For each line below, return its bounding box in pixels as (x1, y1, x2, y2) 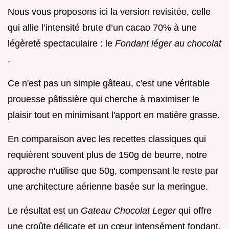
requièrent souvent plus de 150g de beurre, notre (8, 150, 207, 161)
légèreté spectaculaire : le (8, 38, 115, 49)
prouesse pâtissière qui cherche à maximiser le (8, 94, 199, 105)
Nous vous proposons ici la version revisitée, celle (8, 7, 211, 17)
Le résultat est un (8, 205, 81, 216)
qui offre (178, 205, 212, 216)
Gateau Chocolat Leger (81, 205, 178, 216)
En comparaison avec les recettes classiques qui (8, 134, 206, 145)
